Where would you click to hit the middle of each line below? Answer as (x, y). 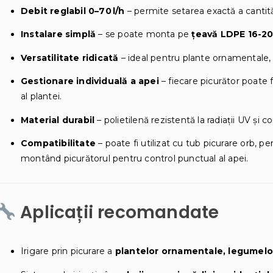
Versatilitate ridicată (70, 58)
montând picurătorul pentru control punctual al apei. (135, 159)
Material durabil (58, 120)
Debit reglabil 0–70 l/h (73, 11)
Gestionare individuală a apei (90, 81)
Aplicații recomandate (117, 213)
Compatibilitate (58, 144)
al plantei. (41, 97)
